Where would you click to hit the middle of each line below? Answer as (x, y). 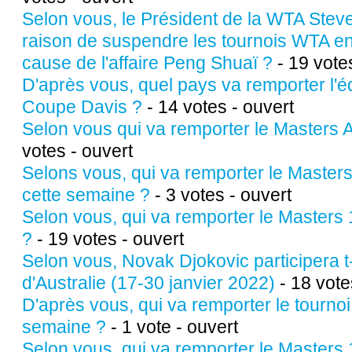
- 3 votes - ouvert (221, 195)
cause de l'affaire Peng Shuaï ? (150, 63)
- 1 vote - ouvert (172, 327)
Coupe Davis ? (82, 107)
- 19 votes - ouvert (108, 239)
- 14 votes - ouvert (218, 107)
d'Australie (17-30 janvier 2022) (148, 283)
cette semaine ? (86, 195)
